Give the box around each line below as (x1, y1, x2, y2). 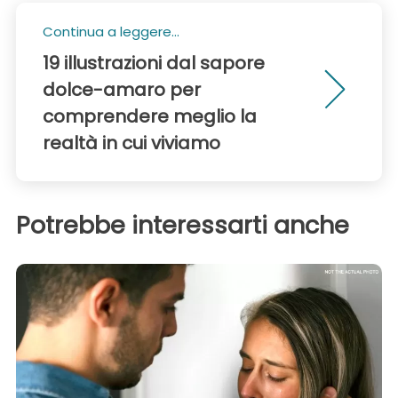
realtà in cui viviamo (43, 131, 220, 156)
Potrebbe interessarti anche (16, 209, 349, 243)
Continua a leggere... (43, 22, 179, 42)
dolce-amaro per (43, 77, 201, 103)
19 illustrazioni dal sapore (43, 51, 265, 76)
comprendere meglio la (43, 104, 257, 130)
